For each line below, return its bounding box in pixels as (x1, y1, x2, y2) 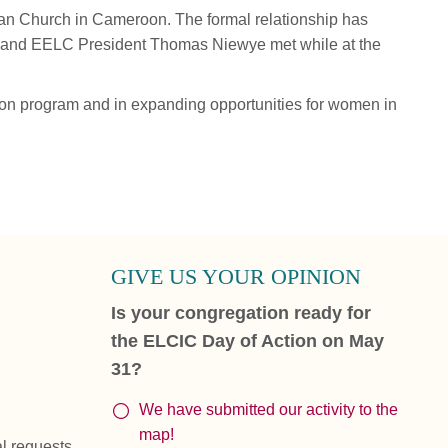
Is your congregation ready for (111, 303, 371, 324)
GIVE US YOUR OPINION (111, 264, 361, 290)
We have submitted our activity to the (139, 401, 398, 419)
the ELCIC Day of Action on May (111, 331, 384, 352)
